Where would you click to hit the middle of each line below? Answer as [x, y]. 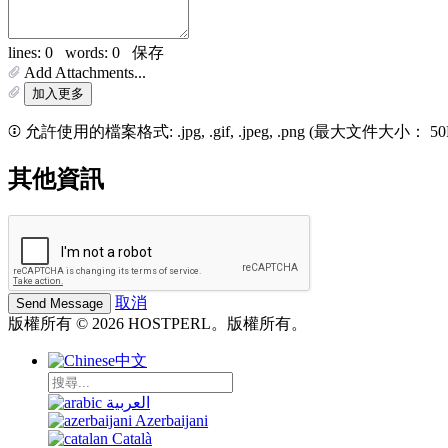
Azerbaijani [171, 420]
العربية [128, 402]
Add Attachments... [85, 72]
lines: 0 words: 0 [70, 52]
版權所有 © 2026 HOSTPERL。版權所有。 [157, 323]
